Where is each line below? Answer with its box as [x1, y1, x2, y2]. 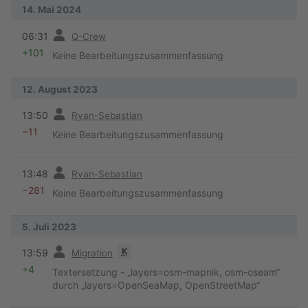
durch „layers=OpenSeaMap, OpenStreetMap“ [52, 279, 260, 291]
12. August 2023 [22, 83, 98, 95]
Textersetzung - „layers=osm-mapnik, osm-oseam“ [52, 266, 280, 278]
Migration [71, 247, 113, 259]
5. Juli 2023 [22, 221, 76, 232]
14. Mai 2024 [22, 4, 81, 16]
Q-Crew [71, 30, 106, 42]
